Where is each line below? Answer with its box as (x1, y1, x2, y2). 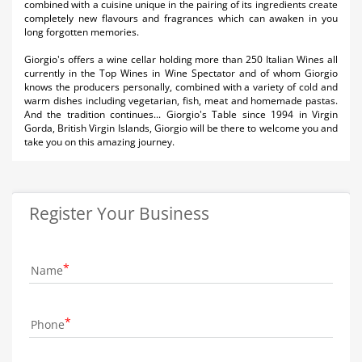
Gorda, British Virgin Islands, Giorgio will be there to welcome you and (24, 121, 338, 135)
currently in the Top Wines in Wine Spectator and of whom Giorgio (24, 66, 338, 80)
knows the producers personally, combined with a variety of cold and (24, 80, 338, 94)
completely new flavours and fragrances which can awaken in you (24, 11, 338, 25)
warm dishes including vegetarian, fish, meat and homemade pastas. (24, 94, 338, 107)
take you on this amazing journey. (24, 135, 175, 149)
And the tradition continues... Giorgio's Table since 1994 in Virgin (24, 107, 338, 121)
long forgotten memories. (24, 25, 139, 39)
